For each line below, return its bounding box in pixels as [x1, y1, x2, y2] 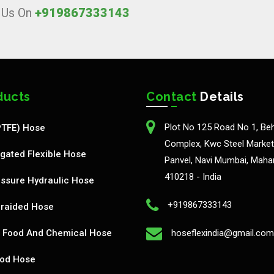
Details [196, 89, 244, 104]
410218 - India [165, 171, 221, 182]
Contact [146, 89, 197, 104]
